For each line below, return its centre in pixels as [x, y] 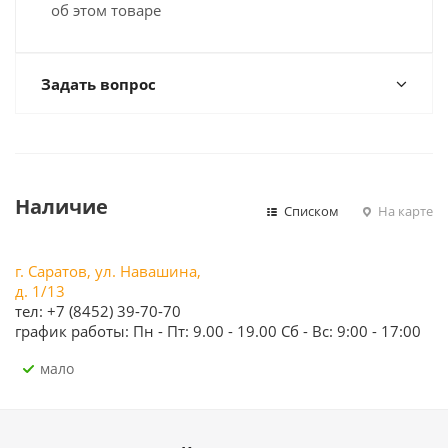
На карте [404, 211]
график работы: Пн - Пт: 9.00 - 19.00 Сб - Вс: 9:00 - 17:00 [218, 331]
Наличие [61, 206]
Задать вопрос [98, 84]
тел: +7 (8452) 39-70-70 [98, 311]
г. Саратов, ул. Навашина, [108, 271]
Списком [310, 211]
